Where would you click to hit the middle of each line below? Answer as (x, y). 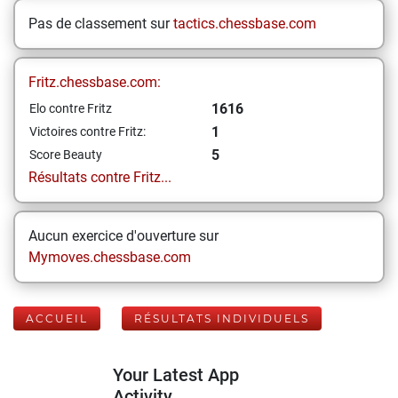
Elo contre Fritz (71, 108)
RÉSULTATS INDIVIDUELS (222, 318)
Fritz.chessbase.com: (95, 82)
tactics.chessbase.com (245, 24)
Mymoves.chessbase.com (110, 257)
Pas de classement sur (101, 24)
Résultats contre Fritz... (100, 177)
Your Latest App (176, 375)
